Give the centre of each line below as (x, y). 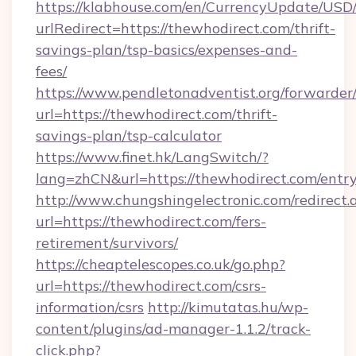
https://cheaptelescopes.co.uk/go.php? (161, 264)
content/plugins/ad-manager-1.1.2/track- (173, 329)
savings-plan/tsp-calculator (129, 135)
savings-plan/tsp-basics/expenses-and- (166, 50)
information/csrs (90, 307)
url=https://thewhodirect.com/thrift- (157, 114)
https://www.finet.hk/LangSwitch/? (152, 157)
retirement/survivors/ (107, 243)
